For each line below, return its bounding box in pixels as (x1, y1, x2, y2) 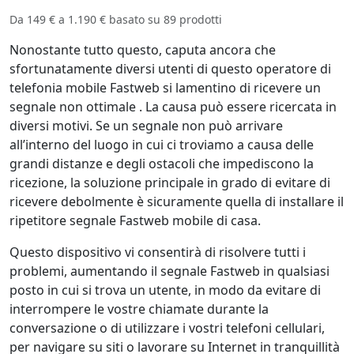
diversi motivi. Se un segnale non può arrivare (9, 117, 283, 135)
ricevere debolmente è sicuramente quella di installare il (9, 193, 344, 211)
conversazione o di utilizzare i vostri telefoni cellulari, (9, 319, 325, 337)
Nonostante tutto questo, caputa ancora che (9, 41, 276, 59)
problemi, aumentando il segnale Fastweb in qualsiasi (9, 262, 330, 281)
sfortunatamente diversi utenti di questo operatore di (9, 60, 331, 78)
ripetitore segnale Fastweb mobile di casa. (9, 212, 261, 230)
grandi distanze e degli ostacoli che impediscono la (9, 155, 314, 173)
